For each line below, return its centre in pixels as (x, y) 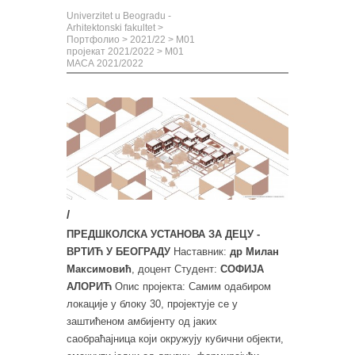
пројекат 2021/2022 (111, 52)
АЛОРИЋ (89, 287)
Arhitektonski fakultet (111, 28)
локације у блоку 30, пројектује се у (152, 304)
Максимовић (99, 269)
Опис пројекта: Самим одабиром (191, 287)
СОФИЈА (242, 269)
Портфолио (93, 40)
